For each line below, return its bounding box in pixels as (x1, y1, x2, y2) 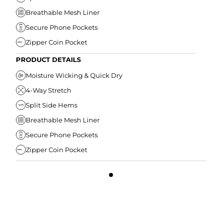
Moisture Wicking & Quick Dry (26, 71, 122, 79)
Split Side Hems (26, 101, 77, 109)
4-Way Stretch (26, 86, 71, 94)
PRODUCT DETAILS (16, 55, 81, 64)
